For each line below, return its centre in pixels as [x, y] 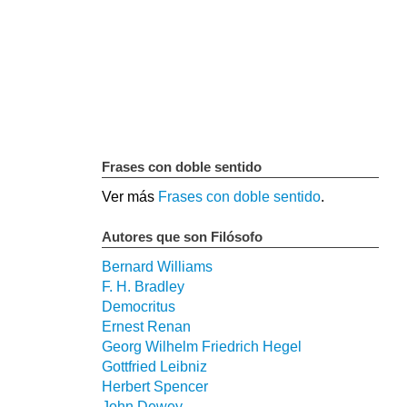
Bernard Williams [157, 266]
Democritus [139, 306]
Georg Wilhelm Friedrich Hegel [202, 346]
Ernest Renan [146, 326]
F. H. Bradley [143, 286]
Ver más [130, 196]
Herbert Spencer [155, 386]
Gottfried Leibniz [154, 366]
